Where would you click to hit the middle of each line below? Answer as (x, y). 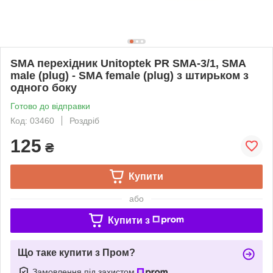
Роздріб (84, 120)
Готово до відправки (50, 106)
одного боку (44, 87)
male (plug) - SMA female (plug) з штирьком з (129, 75)
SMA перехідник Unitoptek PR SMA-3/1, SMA (128, 63)
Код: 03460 (32, 120)
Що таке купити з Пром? (76, 252)
